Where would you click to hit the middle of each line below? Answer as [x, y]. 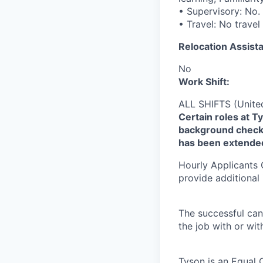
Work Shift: [204, 82]
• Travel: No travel [219, 24]
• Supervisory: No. [219, 11]
